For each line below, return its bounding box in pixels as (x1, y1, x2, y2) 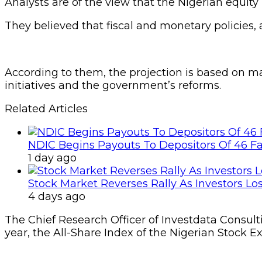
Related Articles (5, 102, 88, 115)
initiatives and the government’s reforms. (5, 78, 221, 92)
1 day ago (28, 151, 77, 164)
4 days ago (28, 189, 85, 203)
